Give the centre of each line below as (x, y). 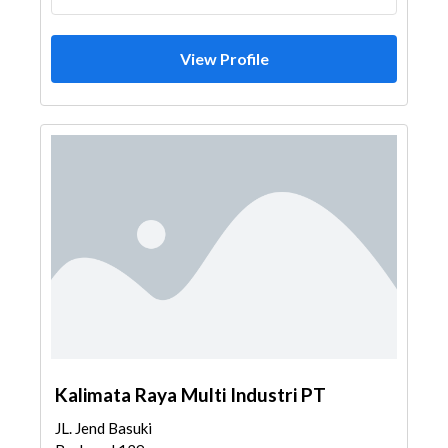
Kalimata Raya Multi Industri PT (190, 394)
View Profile (224, 58)
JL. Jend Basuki (103, 428)
